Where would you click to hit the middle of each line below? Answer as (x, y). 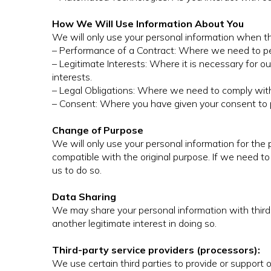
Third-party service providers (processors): (156, 250)
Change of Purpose (98, 130)
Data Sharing (84, 197)
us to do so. (77, 170)
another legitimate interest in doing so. (134, 224)
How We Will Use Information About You (148, 24)
